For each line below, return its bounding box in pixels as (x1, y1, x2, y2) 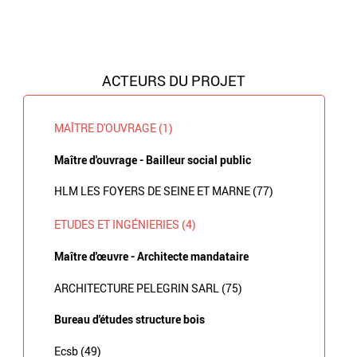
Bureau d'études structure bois (53, 312, 205, 328)
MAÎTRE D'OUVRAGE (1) (53, 120, 173, 136)
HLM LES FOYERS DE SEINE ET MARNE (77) (53, 183, 273, 199)
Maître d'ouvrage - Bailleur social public (53, 151, 251, 167)
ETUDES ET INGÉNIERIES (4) (53, 217, 196, 233)
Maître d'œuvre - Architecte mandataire (53, 248, 249, 264)
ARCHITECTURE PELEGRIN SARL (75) (53, 280, 242, 296)
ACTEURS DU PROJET (102, 70, 246, 90)
